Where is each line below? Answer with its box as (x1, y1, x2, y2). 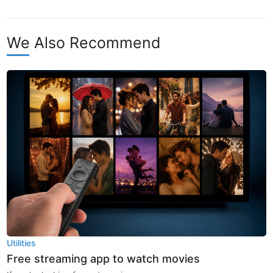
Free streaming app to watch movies (7, 252, 200, 265)
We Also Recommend (7, 34, 161, 52)
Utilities (7, 237, 37, 248)
